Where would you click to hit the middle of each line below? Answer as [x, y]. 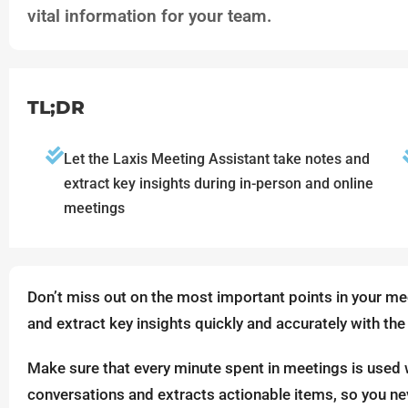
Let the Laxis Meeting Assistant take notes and [217, 158]
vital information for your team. [149, 16]
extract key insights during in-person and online [219, 183]
